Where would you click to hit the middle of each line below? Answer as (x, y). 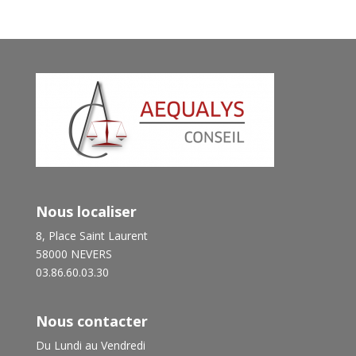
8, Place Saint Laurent (91, 236)
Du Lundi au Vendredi (90, 346)
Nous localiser (86, 212)
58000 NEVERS (74, 254)
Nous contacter (91, 321)
